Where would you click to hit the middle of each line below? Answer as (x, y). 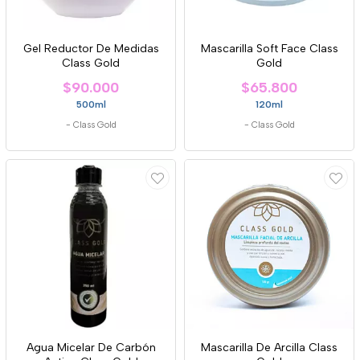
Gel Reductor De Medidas (91, 49)
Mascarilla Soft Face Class (269, 49)
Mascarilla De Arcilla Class (269, 348)
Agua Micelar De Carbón (91, 348)
